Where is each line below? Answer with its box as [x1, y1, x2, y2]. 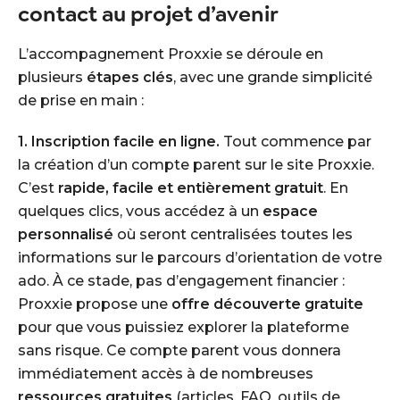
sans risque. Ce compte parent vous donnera [18, 342, 341, 359]
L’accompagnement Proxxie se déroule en [18, 46, 323, 62]
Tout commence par [220, 133, 371, 150]
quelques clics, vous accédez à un [18, 203, 262, 220]
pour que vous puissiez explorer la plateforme [18, 319, 349, 336]
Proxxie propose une [18, 296, 171, 312]
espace [262, 203, 318, 220]
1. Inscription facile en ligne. [18, 133, 220, 150]
